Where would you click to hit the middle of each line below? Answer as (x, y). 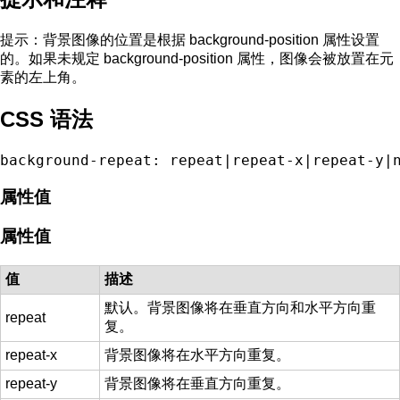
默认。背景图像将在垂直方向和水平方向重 (240, 308)
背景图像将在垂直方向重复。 (197, 384)
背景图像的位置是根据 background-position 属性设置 (211, 40)
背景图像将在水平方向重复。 (197, 355)
